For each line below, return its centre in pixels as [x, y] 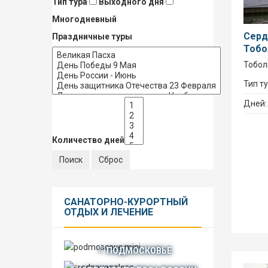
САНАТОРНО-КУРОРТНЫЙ [126, 202]
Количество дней [88, 140]
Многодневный [84, 19]
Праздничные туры [92, 36]
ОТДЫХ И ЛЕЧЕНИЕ [109, 212]
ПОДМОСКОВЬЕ [139, 250]
